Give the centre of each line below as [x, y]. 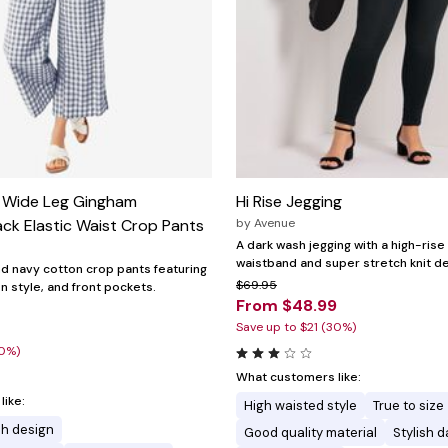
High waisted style [300, 406]
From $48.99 [286, 306]
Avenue [274, 223]
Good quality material [310, 433]
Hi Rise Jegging [289, 202]
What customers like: [298, 377]
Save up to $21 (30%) [296, 327]
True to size [408, 406]
